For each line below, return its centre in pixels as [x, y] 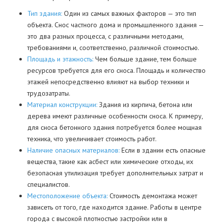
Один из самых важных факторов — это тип [129, 13]
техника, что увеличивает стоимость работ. [92, 139]
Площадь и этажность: [60, 59]
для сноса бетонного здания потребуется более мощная [114, 127]
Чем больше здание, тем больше [145, 59]
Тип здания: [45, 13]
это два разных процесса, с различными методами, [105, 36]
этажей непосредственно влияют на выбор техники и [108, 82]
